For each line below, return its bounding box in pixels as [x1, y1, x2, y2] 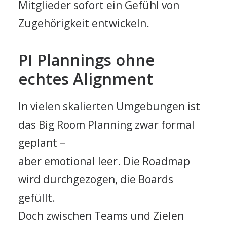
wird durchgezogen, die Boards [18, 172, 173, 186]
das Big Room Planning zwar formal [18, 118, 195, 132]
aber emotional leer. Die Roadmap [18, 154, 190, 168]
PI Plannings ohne [18, 49, 155, 70]
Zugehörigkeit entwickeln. [18, 16, 149, 30]
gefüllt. [18, 191, 55, 205]
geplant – [18, 136, 65, 150]
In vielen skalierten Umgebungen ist [18, 99, 200, 113]
